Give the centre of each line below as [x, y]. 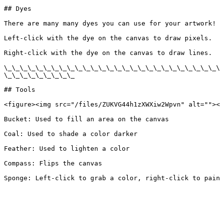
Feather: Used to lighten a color [67, 149]
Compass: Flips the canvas [53, 163]
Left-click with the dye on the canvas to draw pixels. [108, 38]
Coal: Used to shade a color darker [71, 134]
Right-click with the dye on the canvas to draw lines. [108, 53]
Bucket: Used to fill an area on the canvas [86, 119]
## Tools [20, 90]
